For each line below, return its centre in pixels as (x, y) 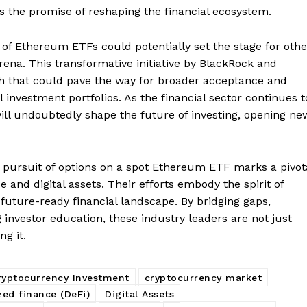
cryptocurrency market (203, 277)
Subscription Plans (175, 26)
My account (159, 47)
